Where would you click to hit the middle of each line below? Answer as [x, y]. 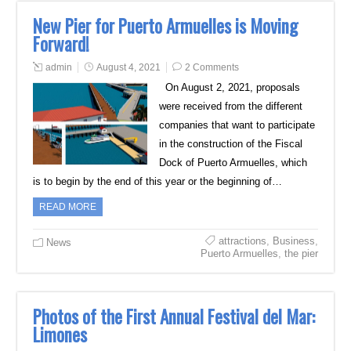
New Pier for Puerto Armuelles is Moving [166, 26]
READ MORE [68, 207]
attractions [242, 241]
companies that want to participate [237, 125]
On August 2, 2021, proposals [229, 87]
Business [293, 241]
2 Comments [212, 67]
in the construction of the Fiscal [230, 144]
